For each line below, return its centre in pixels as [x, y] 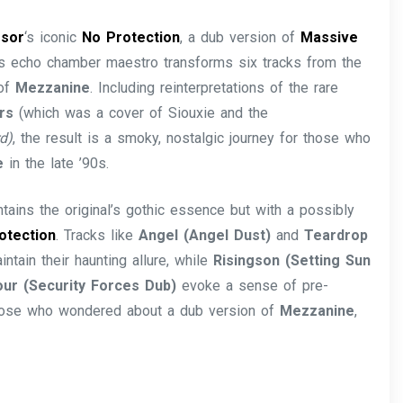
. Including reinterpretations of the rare [215, 88]
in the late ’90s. [57, 163]
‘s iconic [54, 37]
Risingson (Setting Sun [292, 260]
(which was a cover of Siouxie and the [144, 113]
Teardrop [336, 235]
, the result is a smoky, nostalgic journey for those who [192, 138]
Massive [330, 37]
